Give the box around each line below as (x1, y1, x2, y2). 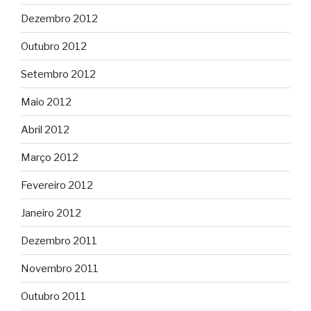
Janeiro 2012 (21, 206, 81, 219)
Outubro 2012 (21, 40, 87, 53)
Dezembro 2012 (21, 12, 98, 25)
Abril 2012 (21, 123, 69, 136)
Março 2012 (21, 151, 78, 164)
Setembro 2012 (21, 67, 96, 81)
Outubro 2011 (21, 289, 86, 303)
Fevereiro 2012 (21, 178, 93, 192)
